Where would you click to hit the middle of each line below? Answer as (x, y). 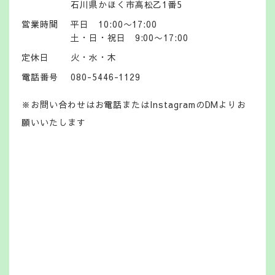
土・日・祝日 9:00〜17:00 (130, 37)
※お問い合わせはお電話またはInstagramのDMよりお (134, 104)
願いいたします (54, 122)
